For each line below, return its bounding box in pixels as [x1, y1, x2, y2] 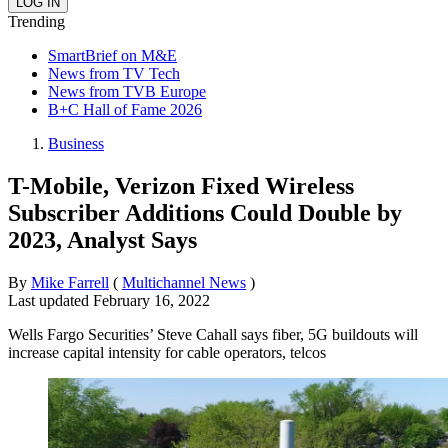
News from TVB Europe [48, 82, 206, 100]
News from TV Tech [48, 64, 180, 82]
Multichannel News [122, 273, 246, 291]
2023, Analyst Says [8, 226, 197, 253]
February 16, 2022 [93, 291, 210, 309]
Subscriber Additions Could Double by [8, 199, 402, 226]
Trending [8, 12, 65, 30]
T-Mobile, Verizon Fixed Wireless [8, 172, 354, 199]
